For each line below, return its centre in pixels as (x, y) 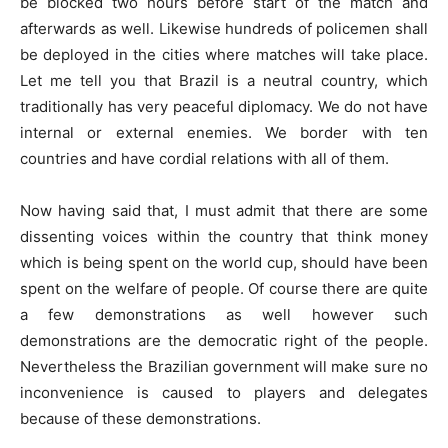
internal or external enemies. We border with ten (224, 132)
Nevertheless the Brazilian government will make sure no (224, 366)
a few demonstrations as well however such (224, 314)
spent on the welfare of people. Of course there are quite (224, 288)
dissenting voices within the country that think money (224, 236)
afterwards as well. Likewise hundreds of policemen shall (224, 28)
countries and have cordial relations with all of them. (204, 158)
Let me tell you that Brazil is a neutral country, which (224, 80)
